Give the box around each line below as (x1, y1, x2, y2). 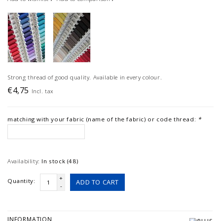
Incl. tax (31, 87, 54, 95)
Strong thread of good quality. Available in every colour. (7, 74, 162, 81)
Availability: (7, 157, 40, 165)
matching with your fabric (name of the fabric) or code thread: (7, 115, 198, 123)
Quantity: (7, 177, 36, 185)
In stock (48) (41, 157, 78, 165)
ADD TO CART (76, 178, 119, 187)
